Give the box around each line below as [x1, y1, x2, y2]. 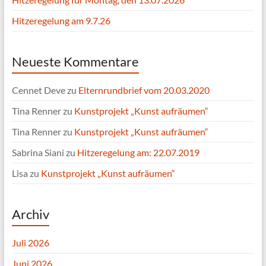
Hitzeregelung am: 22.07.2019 [77, 147, 199, 158]
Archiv [11, 206, 49, 222]
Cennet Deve [11, 84, 65, 96]
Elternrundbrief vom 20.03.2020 [78, 84, 210, 96]
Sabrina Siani [11, 147, 64, 158]
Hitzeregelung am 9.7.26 [11, 15, 110, 26]
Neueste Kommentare [11, 53, 139, 69]
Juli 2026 [11, 237, 49, 248]
